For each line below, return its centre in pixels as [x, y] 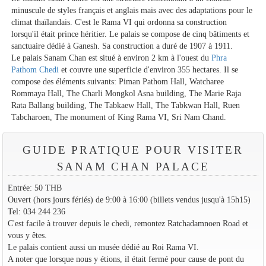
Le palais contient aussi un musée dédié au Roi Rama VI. [103, 247]
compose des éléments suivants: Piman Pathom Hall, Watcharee [118, 82]
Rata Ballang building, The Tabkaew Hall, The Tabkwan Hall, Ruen [126, 105]
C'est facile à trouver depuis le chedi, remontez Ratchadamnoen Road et [128, 224]
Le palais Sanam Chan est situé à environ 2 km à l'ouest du [112, 58]
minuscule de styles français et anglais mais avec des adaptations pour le [132, 10]
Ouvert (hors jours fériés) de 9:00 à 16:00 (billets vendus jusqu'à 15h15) [129, 200]
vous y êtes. [27, 235]
